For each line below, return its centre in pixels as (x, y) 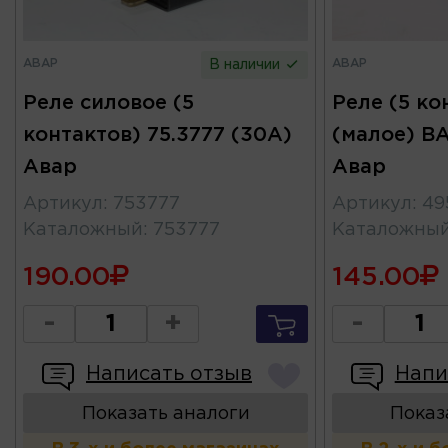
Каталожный (83, 229)
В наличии (247, 64)
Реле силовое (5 (108, 102)
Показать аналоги (165, 413)
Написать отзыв (169, 373)
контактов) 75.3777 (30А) (157, 134)
